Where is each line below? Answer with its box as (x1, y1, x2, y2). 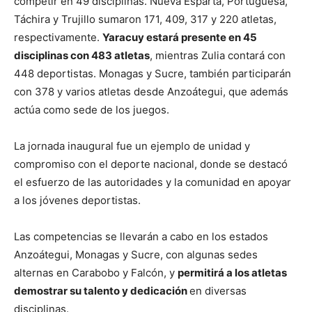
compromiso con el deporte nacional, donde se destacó (14, 157, 288, 171)
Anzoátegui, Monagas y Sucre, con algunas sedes (14, 247, 258, 261)
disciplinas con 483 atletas (14, 48, 150, 62)
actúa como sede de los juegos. (14, 102, 169, 116)
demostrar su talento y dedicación (14, 283, 189, 297)
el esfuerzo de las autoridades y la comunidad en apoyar (14, 175, 291, 189)
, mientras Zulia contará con (150, 48, 286, 62)
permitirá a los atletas (178, 265, 287, 279)
